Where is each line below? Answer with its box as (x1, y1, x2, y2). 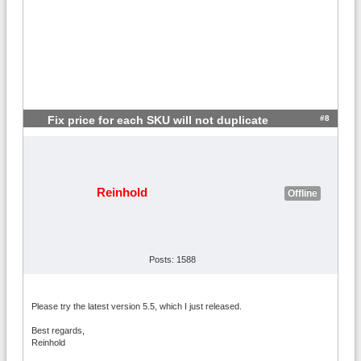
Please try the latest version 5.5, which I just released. (31, 301, 242, 311)
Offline (288, 187, 317, 199)
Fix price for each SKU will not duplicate (48, 114, 268, 127)
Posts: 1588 (149, 254, 196, 264)
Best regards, (31, 325, 85, 335)
